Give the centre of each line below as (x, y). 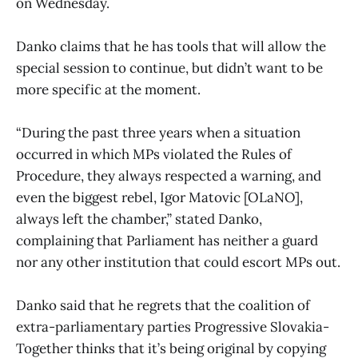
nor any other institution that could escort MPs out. (178, 262)
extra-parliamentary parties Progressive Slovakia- (173, 327)
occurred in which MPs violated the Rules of (154, 154)
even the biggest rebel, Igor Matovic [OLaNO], (159, 197)
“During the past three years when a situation (158, 132)
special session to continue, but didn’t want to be (169, 68)
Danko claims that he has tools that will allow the (171, 46)
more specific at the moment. (108, 89)
